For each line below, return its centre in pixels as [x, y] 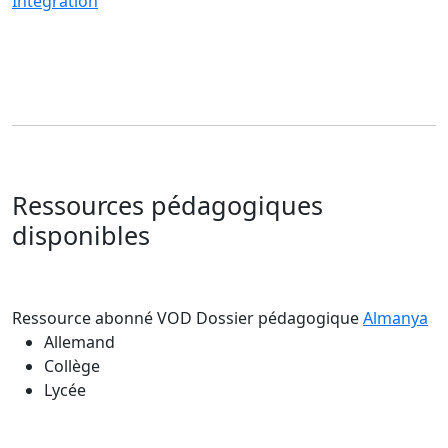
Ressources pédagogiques [167, 204]
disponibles [81, 234]
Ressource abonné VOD [102, 317]
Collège [72, 365]
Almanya [395, 317]
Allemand [79, 341]
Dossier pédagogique [279, 317]
